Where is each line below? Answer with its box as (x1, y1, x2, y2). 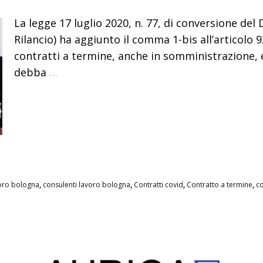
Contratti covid (134, 179, 183, 190)
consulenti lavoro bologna (43, 179, 130, 190)
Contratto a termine (187, 179, 252, 190)
